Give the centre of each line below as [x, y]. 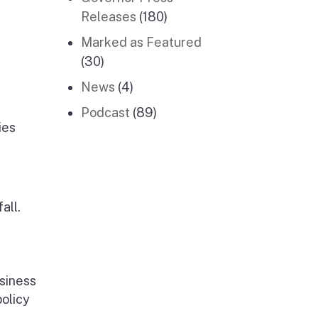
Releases [108, 17]
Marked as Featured [141, 42]
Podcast [105, 113]
